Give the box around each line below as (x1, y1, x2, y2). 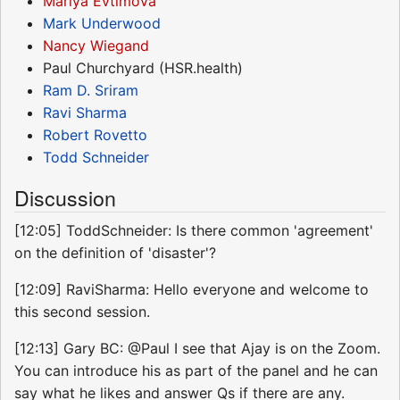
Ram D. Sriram (43, 80, 138, 99)
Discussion (14, 181, 116, 212)
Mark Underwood (43, 13, 161, 32)
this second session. (14, 302, 150, 321)
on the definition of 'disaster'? (14, 243, 216, 262)
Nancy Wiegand (43, 36, 149, 54)
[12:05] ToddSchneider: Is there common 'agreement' (14, 221, 373, 239)
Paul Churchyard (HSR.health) (43, 58, 243, 77)
